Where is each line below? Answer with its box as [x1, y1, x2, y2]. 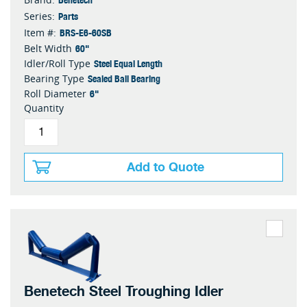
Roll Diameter [24, 87, 86, 101]
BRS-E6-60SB [60, 25, 112, 40]
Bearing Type [24, 72, 84, 86]
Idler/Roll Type [24, 57, 90, 71]
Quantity [24, 101, 64, 115]
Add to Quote [127, 157, 204, 178]
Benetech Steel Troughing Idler [24, 280, 223, 304]
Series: [24, 10, 55, 23]
